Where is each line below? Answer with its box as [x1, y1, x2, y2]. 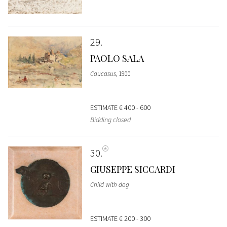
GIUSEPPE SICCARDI [90, 163, 175, 175]
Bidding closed [90, 115, 131, 124]
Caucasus [90, 69, 116, 78]
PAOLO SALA [90, 52, 144, 64]
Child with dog [90, 180, 129, 189]
